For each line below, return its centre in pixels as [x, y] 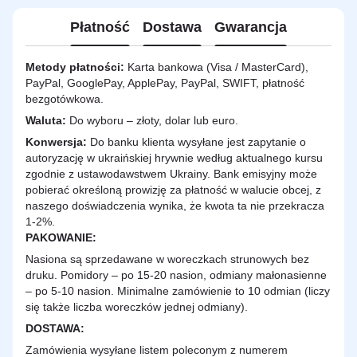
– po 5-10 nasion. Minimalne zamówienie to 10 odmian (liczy [178, 291]
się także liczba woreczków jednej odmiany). [137, 307]
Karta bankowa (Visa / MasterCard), [216, 67]
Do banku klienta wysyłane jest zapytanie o [196, 142]
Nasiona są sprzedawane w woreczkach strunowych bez [167, 259]
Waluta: [47, 120]
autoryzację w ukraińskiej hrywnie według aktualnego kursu [174, 158]
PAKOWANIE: [61, 237]
